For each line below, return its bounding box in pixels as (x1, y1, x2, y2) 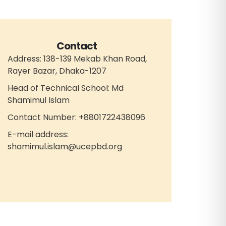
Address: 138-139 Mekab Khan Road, (8, 53, 147, 65)
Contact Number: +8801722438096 (8, 111, 146, 124)
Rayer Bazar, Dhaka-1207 (8, 65, 107, 77)
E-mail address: (8, 129, 69, 141)
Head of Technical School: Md (8, 82, 124, 94)
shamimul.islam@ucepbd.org (8, 141, 123, 153)
